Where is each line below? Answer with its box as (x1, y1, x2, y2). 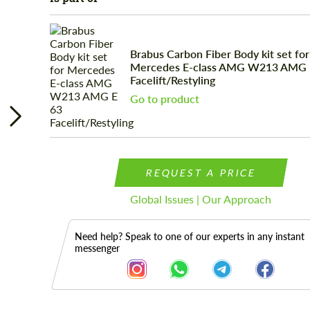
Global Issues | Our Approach (130, 192, 272, 206)
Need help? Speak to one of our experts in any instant (74, 230, 304, 242)
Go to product (129, 92, 199, 105)
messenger (74, 242, 120, 254)
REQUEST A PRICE (145, 167, 257, 179)
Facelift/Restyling (129, 73, 215, 86)
